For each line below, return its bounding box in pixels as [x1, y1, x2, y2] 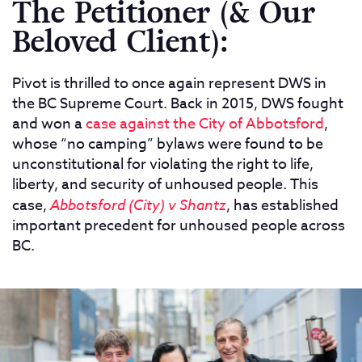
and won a [12, 113, 86, 136]
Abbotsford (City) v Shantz [50, 195, 226, 215]
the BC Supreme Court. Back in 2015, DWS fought [12, 93, 343, 116]
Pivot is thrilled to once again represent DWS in [12, 73, 326, 95]
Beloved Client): [12, 21, 229, 65]
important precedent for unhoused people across [12, 215, 345, 238]
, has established [226, 195, 339, 217]
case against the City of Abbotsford [86, 113, 324, 136]
